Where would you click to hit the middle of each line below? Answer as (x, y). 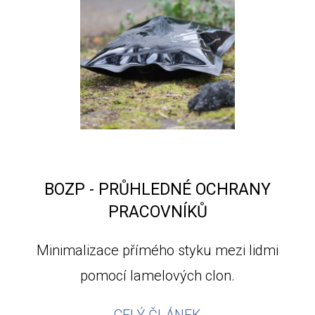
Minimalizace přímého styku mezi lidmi (157, 251)
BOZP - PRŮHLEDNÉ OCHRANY (157, 190)
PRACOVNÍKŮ (157, 212)
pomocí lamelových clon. (157, 276)
